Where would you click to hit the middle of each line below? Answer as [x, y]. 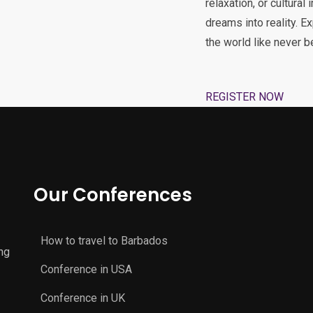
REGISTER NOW [245, 97]
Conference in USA [87, 269]
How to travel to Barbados [104, 241]
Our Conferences [113, 195]
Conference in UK [83, 298]
